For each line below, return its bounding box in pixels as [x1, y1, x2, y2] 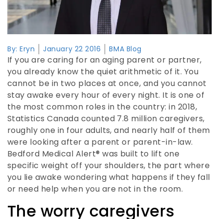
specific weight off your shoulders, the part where [7, 159, 210, 171]
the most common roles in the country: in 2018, [7, 101, 197, 112]
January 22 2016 [43, 44, 101, 54]
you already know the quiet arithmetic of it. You [7, 66, 199, 77]
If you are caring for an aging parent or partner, [7, 54, 202, 66]
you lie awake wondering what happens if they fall [7, 171, 210, 183]
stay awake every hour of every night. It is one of [7, 89, 205, 101]
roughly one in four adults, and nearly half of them [7, 124, 210, 136]
